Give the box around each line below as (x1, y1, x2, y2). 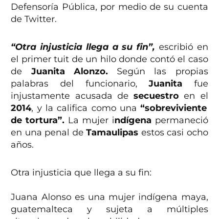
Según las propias (108, 66, 208, 77)
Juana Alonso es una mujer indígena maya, (11, 191, 208, 202)
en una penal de (11, 127, 87, 138)
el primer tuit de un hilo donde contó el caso (11, 53, 208, 65)
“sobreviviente (136, 102, 207, 113)
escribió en (155, 41, 208, 52)
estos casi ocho (141, 127, 208, 138)
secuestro (133, 90, 179, 101)
